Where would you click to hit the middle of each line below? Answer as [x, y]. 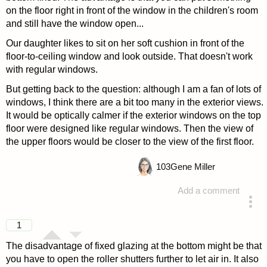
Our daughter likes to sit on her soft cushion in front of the [125, 43]
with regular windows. [52, 69]
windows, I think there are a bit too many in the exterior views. [134, 102]
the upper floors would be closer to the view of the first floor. [130, 141]
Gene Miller [193, 167]
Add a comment [209, 191]
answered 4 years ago [173, 215]
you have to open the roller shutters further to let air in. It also [132, 259]
